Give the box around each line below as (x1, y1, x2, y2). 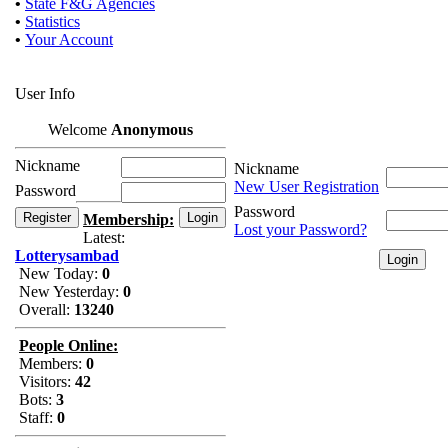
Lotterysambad (15, 247, 119, 264)
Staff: (15, 409, 57, 426)
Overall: (15, 301, 74, 318)
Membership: (83, 211, 174, 228)
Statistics (25, 13, 80, 30)
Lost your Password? (234, 221, 367, 238)
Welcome (48, 121, 111, 138)
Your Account (25, 31, 113, 48)
